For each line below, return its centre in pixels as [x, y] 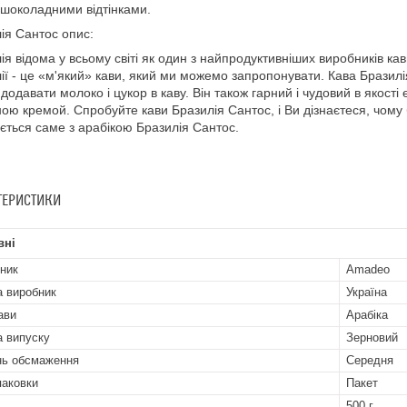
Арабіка [367, 315]
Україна [367, 292]
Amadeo [368, 269]
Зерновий [372, 338]
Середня [370, 360]
